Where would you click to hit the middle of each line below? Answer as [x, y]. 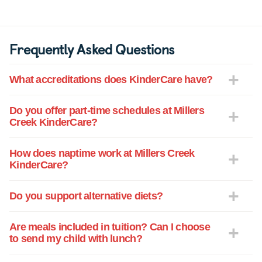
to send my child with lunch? [76, 239]
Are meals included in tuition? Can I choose [110, 227]
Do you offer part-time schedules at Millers [107, 111]
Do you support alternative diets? [86, 196]
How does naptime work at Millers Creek [102, 154]
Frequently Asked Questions [92, 49]
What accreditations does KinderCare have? [111, 80]
